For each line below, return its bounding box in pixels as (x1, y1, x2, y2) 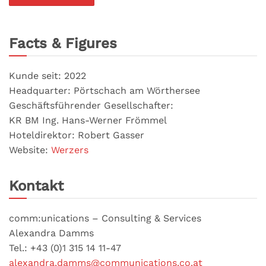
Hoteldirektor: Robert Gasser (9, 129, 144, 141)
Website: (9, 144, 51, 156)
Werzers (51, 144, 88, 156)
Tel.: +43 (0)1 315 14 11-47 (9, 242, 121, 254)
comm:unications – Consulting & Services (9, 212, 201, 224)
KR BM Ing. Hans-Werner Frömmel (9, 114, 167, 126)
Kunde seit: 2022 (9, 69, 86, 81)
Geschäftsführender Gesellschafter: (9, 99, 173, 111)
